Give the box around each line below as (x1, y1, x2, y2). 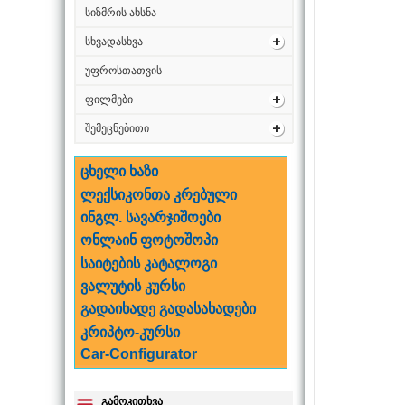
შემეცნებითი (85, 122, 149, 135)
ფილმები (85, 93, 133, 106)
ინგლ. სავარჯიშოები (80, 209, 221, 225)
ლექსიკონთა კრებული (80, 186, 238, 202)
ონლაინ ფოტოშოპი (80, 232, 219, 249)
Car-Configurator (80, 346, 198, 363)
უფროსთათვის (85, 64, 162, 77)
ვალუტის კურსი (80, 278, 186, 295)
